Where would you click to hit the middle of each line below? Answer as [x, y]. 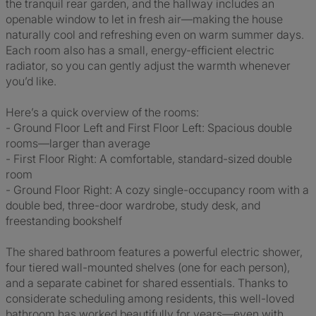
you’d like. [31, 81]
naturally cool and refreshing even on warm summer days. [155, 35]
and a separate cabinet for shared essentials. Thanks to [147, 283]
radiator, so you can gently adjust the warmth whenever [148, 66]
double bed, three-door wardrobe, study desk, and [133, 205]
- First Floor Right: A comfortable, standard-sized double [149, 159]
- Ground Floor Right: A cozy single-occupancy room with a [157, 190]
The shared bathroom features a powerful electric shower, [154, 252]
